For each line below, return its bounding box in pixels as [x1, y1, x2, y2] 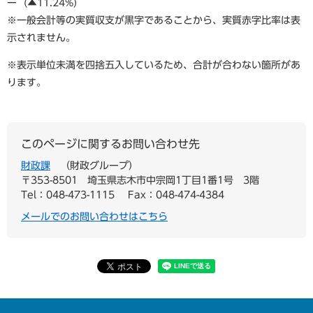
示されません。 [7, 33, 75, 43]
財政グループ [70, 161, 129, 170]
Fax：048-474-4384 [128, 190, 224, 200]
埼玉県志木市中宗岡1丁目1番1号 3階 [87, 175, 259, 185]
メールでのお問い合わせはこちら [21, 212, 168, 221]
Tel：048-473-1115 [21, 190, 115, 200]
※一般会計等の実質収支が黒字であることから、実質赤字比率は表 [7, 15, 300, 25]
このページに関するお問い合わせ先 [21, 138, 200, 150]
